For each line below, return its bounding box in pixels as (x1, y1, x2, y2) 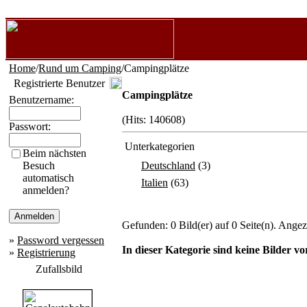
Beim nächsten (23, 147, 86, 159)
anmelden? (23, 184, 69, 196)
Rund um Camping (38, 62, 121, 74)
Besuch (23, 160, 55, 171)
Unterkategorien (125, 140, 195, 152)
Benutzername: (9, 94, 74, 106)
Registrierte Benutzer (13, 77, 105, 89)
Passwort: (9, 121, 51, 132)
